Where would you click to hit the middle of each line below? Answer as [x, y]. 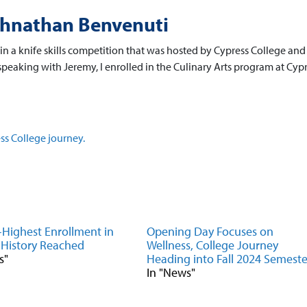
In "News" [171, 272]
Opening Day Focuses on [210, 231]
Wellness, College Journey [212, 245]
